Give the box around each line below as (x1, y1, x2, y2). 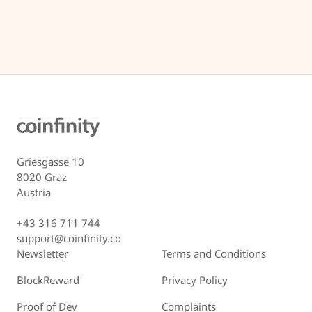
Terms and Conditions (162, 246, 266, 260)
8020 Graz (17, 169, 67, 184)
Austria (17, 185, 51, 199)
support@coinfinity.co (17, 231, 121, 245)
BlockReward (17, 272, 79, 287)
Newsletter (17, 246, 68, 260)
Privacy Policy (162, 272, 228, 287)
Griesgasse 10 (17, 154, 84, 169)
